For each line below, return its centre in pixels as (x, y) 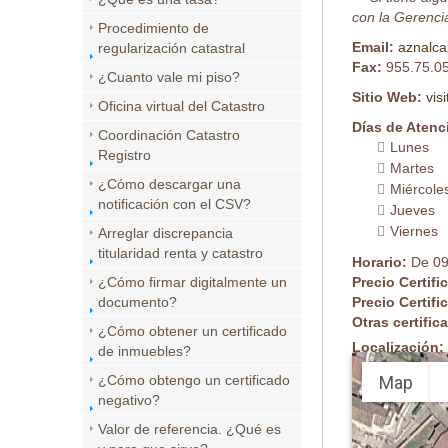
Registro (124, 155)
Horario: (381, 262)
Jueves (412, 210)
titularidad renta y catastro (180, 253)
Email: (375, 47)
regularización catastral (171, 48)
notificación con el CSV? (174, 204)
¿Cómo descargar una (169, 184)
